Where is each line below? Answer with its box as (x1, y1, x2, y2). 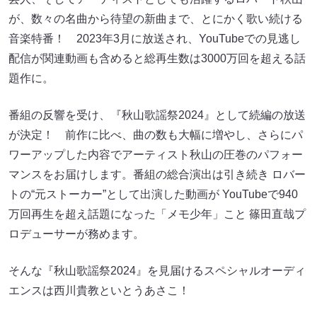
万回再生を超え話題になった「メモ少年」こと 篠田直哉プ (8, 208, 306, 221)
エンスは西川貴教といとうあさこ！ (8, 284, 190, 297)
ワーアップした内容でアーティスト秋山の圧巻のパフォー (8, 149, 303, 161)
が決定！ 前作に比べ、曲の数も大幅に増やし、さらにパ (8, 129, 303, 142)
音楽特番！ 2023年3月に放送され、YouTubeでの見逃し (8, 33, 301, 45)
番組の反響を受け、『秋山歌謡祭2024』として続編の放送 (8, 109, 306, 122)
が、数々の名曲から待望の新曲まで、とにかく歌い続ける (8, 13, 303, 25)
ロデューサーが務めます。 (8, 228, 144, 241)
